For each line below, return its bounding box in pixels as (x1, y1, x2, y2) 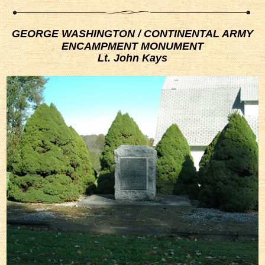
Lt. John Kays (98, 52, 167, 64)
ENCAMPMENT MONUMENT (62, 40, 203, 53)
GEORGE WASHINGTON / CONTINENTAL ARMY (12, 28, 253, 40)
